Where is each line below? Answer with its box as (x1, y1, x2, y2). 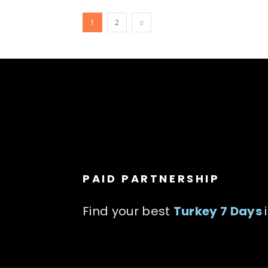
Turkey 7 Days (173, 202, 265, 220)
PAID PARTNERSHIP (83, 170, 220, 186)
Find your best (83, 202, 173, 220)
